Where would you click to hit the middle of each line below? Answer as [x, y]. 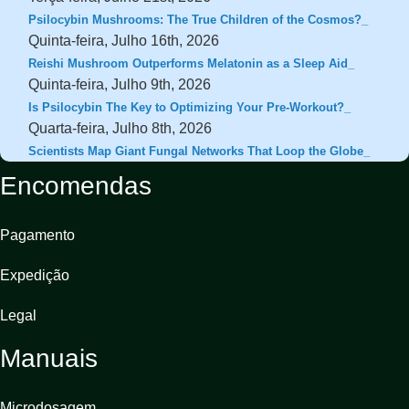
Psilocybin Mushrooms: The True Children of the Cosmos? [195, 19]
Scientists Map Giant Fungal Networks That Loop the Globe [196, 151]
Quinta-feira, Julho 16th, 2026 [124, 40]
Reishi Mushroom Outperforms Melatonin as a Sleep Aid [189, 63]
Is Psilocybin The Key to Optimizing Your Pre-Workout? [187, 107]
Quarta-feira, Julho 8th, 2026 [121, 128]
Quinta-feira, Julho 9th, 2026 [120, 84]
